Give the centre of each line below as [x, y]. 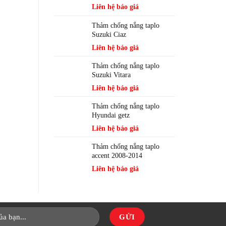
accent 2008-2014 [117, 156]
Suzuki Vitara [111, 75]
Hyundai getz [111, 115]
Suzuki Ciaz [109, 35]
